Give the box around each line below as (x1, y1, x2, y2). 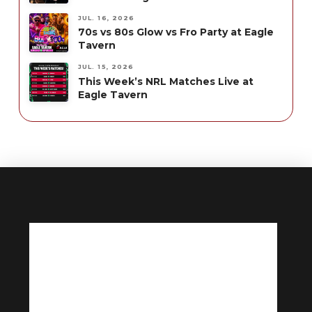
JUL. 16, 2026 (77, 13, 135, 22)
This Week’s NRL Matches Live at (77, 75, 253, 88)
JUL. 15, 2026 (77, 63, 134, 71)
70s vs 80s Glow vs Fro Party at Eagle (77, 26, 274, 39)
